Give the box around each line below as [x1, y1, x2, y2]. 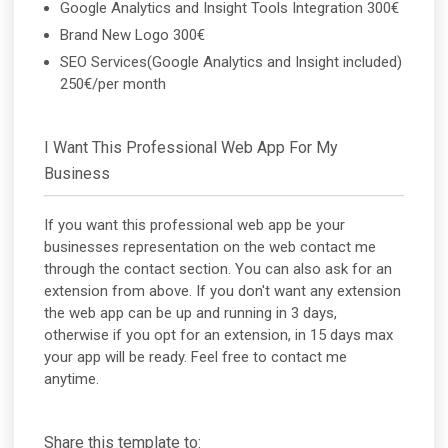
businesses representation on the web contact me [44, 238, 377, 257]
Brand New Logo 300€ [60, 25, 206, 44]
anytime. [44, 370, 100, 389]
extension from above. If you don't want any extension [44, 282, 402, 301]
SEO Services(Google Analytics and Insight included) [60, 52, 403, 71]
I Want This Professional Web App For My [44, 137, 339, 157]
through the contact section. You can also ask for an [44, 260, 393, 279]
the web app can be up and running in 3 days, [44, 304, 338, 323]
